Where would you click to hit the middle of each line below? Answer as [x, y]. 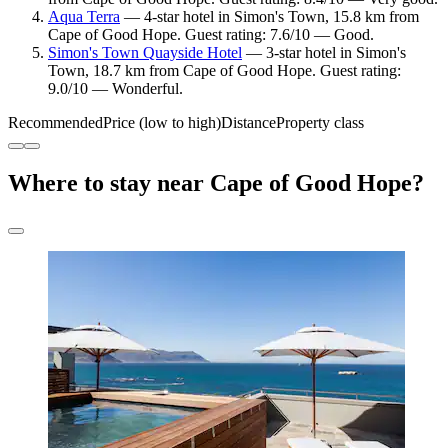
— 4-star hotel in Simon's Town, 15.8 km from [269, 17]
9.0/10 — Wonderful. [115, 89]
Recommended [55, 123]
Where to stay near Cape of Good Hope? [216, 183]
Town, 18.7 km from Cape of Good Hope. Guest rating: [224, 71]
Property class [320, 123]
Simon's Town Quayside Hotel [145, 53]
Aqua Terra [84, 17]
